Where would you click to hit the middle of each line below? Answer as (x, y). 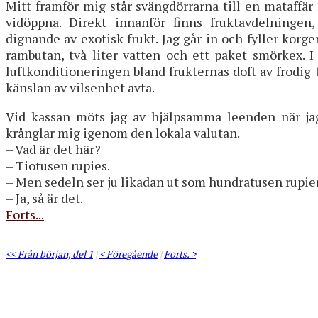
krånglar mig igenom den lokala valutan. (123, 132)
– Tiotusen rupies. (58, 165)
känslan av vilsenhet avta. (80, 87)
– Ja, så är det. (44, 198)
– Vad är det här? (53, 149)
